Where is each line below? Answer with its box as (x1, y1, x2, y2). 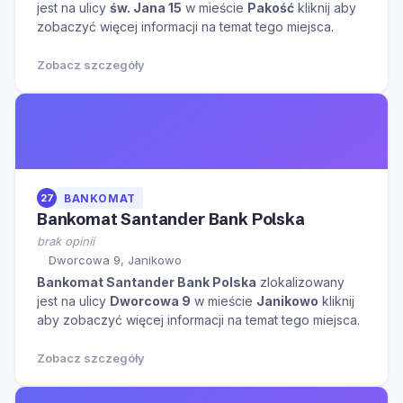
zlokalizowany (256, 274, 345, 291)
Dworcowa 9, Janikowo (49, 253, 182, 268)
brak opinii (37, 233, 94, 248)
